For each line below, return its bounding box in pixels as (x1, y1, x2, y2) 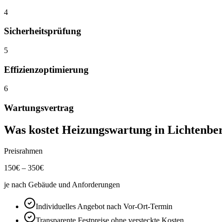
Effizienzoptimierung (4, 64, 89, 75)
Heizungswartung (62, 123, 152, 137)
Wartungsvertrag (4, 103, 74, 113)
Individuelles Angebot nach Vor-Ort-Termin (36, 202, 172, 211)
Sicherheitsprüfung (4, 26, 81, 37)
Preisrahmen (4, 146, 43, 155)
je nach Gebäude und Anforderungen (4, 180, 120, 189)
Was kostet (4, 123, 62, 137)
